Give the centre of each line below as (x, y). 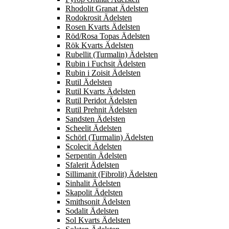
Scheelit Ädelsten (94, 128)
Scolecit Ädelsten (94, 146)
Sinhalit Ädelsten (93, 183)
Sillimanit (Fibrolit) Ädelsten (111, 174)
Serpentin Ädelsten (96, 155)
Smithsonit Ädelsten (98, 201)
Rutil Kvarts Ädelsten (100, 91)
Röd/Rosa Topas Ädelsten (108, 36)
